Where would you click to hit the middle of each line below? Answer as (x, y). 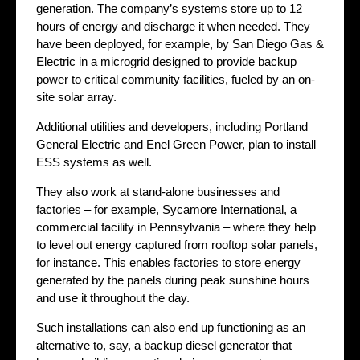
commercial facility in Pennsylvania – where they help (176, 227)
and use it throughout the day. (113, 297)
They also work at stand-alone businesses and (158, 191)
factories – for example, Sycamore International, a (166, 209)
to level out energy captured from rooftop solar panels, (177, 244)
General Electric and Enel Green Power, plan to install (176, 144)
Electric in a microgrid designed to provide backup (166, 61)
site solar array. (76, 96)
